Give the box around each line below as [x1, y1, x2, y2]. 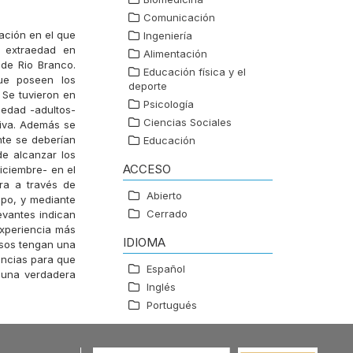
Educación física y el [143, 65, 246, 79]
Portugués [147, 299, 197, 312]
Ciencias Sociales [143, 116, 232, 129]
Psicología [143, 98, 194, 111]
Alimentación [143, 47, 207, 61]
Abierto [147, 189, 182, 203]
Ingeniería [143, 29, 192, 43]
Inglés [147, 281, 176, 294]
